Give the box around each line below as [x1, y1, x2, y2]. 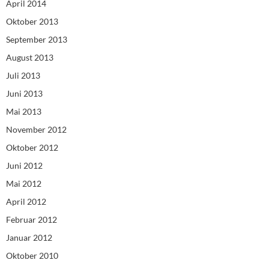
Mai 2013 [6, 106, 41, 117]
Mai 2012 [6, 178, 41, 189]
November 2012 [6, 124, 67, 135]
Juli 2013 [6, 70, 40, 81]
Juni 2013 [6, 88, 43, 99]
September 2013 [6, 34, 67, 45]
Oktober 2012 [6, 142, 58, 153]
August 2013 [6, 52, 53, 63]
